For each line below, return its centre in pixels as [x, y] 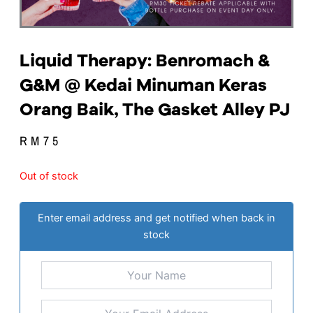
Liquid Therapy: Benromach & [145, 60]
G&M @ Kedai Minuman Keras [143, 85]
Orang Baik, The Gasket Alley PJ [155, 109]
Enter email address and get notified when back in [156, 218]
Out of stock [49, 176]
